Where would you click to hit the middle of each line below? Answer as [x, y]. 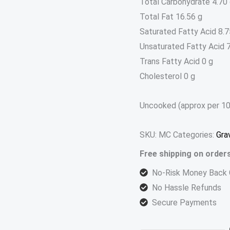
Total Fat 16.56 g [171, 17]
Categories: [195, 135]
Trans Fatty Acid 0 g [176, 61]
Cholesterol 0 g [167, 76]
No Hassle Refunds [187, 188]
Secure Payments [184, 203]
